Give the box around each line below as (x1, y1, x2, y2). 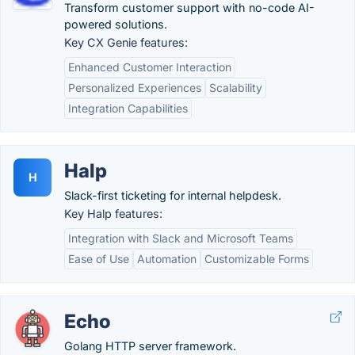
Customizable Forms (204, 252, 309, 265)
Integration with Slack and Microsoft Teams (68, 231, 293, 245)
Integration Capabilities (68, 101, 188, 115)
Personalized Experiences (68, 81, 201, 94)
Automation (137, 252, 197, 265)
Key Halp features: (64, 207, 162, 220)
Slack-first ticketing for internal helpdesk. (64, 189, 281, 202)
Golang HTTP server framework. (64, 339, 236, 353)
